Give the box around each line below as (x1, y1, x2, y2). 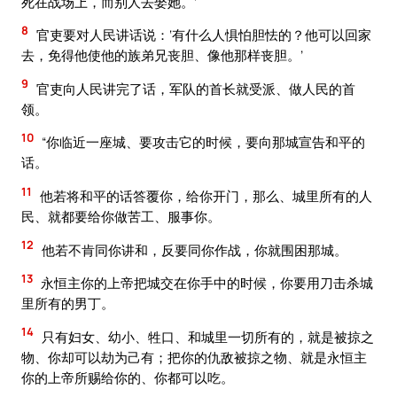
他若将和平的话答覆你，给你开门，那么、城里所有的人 (37, 186, 372, 205)
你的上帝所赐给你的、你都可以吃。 (21, 368, 234, 386)
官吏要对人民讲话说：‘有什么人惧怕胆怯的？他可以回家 (34, 26, 371, 44)
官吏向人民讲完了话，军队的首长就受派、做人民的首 (34, 79, 355, 97)
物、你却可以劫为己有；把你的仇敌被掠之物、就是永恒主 (21, 347, 367, 366)
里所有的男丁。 (21, 294, 114, 313)
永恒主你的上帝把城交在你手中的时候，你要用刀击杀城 (38, 274, 373, 292)
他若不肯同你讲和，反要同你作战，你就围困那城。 (39, 240, 347, 259)
